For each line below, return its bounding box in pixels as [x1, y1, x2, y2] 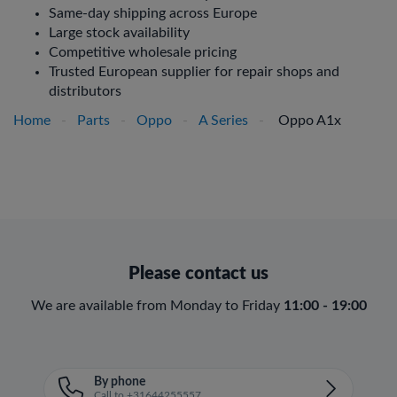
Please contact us [128, 265, 269, 283]
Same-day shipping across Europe [49, 6, 257, 20]
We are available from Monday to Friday [30, 299, 284, 313]
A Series [198, 113, 248, 128]
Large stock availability [49, 26, 190, 40]
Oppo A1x [275, 113, 341, 128]
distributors [49, 84, 121, 98]
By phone [94, 376, 145, 388]
